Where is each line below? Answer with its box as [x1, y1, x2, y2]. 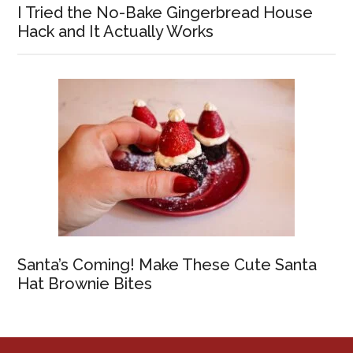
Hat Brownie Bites [17, 273, 153, 293]
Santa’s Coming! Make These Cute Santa [17, 255, 318, 274]
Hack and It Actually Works [17, 21, 214, 41]
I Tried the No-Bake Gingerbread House [17, 2, 314, 22]
